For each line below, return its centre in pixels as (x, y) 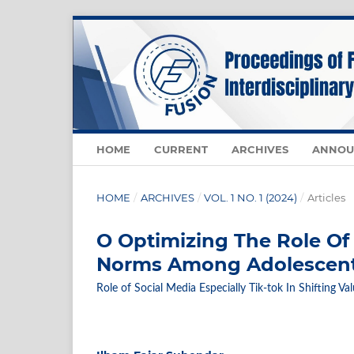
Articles (326, 198)
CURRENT (181, 150)
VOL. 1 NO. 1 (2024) (251, 198)
